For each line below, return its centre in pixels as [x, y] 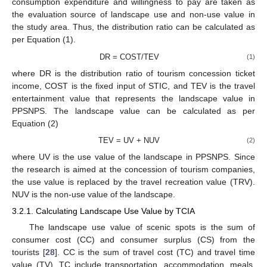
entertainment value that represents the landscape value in [133, 98]
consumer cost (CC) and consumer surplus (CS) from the [133, 240]
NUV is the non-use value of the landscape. [94, 195]
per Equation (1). [44, 40]
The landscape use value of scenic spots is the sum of [142, 227]
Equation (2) [35, 123]
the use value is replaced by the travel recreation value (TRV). [133, 182]
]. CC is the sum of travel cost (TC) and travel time [155, 252]
